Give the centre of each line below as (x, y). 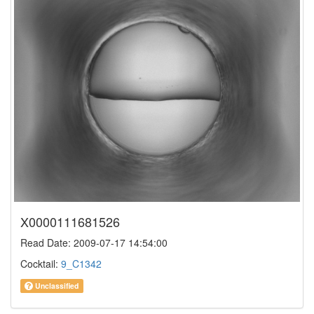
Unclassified (56, 285)
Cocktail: (41, 263)
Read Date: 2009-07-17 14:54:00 (94, 242)
